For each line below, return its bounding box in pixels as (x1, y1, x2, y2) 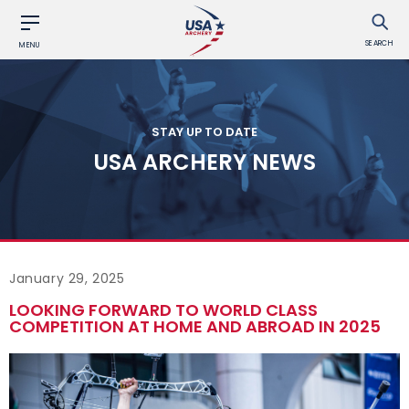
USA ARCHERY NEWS (93, 146, 316, 176)
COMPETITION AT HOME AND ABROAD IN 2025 (9, 315, 381, 338)
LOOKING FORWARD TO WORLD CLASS (9, 299, 318, 321)
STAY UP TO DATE (152, 122, 257, 140)
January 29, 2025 (9, 269, 125, 288)
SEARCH (364, 38, 394, 48)
